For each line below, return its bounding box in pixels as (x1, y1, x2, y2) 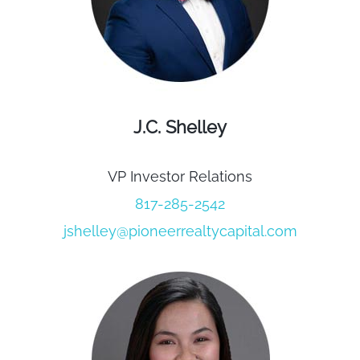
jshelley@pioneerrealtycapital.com (63, 223, 297, 240)
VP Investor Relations (108, 168, 252, 186)
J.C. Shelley (133, 117, 227, 138)
